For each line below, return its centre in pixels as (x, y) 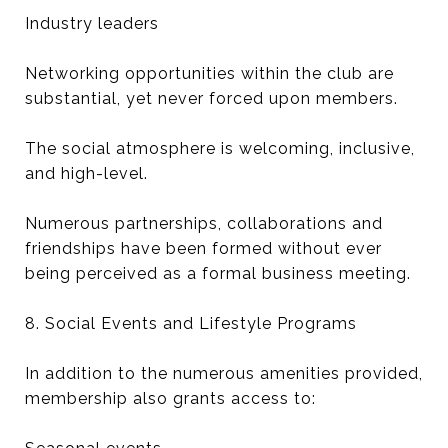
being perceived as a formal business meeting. (218, 273)
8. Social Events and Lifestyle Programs (191, 323)
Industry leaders (92, 23)
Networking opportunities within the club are (209, 73)
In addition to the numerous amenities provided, (224, 373)
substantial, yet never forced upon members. (211, 98)
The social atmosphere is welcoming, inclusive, (220, 148)
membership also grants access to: (170, 398)
